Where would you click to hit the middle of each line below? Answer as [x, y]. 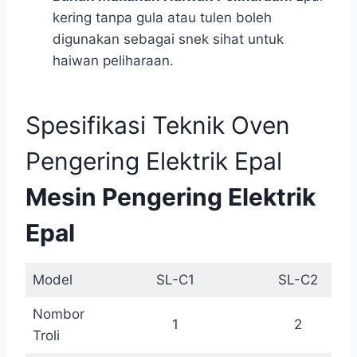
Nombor [58, 314]
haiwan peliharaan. [113, 61]
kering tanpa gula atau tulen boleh [162, 18]
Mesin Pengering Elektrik [171, 197]
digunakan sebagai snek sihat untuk [168, 39]
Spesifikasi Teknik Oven [158, 125]
